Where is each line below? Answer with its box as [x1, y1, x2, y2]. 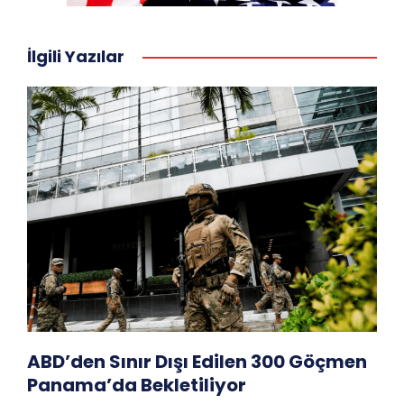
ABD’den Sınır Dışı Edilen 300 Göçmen [27, 348, 367, 374]
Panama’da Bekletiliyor [27, 372, 246, 398]
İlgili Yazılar [27, 45, 124, 69]
